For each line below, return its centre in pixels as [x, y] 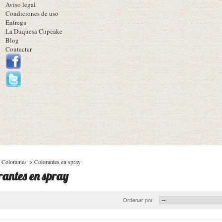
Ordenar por [138, 200]
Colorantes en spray [57, 162]
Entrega [16, 22]
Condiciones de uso [32, 13]
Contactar [19, 49]
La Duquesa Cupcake [34, 31]
